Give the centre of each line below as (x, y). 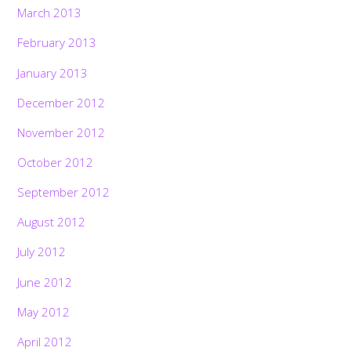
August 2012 (52, 222)
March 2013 (50, 13)
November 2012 (62, 132)
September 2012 (64, 192)
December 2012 (62, 102)
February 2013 (57, 43)
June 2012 (45, 282)
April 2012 (45, 341)
